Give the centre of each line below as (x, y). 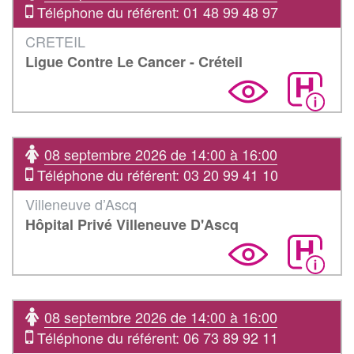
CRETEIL (55, 41)
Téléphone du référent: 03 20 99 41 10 (156, 174)
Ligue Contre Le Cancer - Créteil (134, 61)
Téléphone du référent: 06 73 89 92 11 (156, 337)
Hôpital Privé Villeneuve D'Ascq (132, 224)
